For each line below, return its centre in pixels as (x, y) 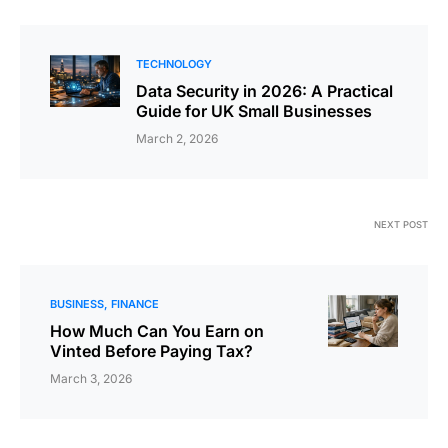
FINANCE (135, 304)
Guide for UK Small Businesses (254, 111)
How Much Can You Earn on (157, 331)
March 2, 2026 (177, 139)
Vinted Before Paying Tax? (151, 351)
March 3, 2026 (91, 379)
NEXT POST (401, 225)
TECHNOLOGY (174, 64)
